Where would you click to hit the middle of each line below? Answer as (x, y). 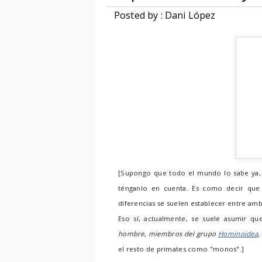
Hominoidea (238, 234)
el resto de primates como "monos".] (181, 249)
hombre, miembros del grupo (168, 234)
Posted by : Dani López (165, 15)
